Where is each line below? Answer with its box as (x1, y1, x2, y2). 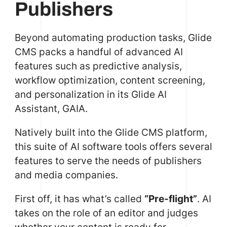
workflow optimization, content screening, (14, 73, 205, 86)
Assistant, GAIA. (14, 102, 88, 115)
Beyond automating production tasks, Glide (14, 31, 212, 44)
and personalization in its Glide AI (14, 88, 167, 100)
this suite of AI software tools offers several (14, 140, 212, 153)
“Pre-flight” (144, 193, 197, 205)
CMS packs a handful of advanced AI (14, 45, 183, 58)
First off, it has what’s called (14, 193, 144, 205)
